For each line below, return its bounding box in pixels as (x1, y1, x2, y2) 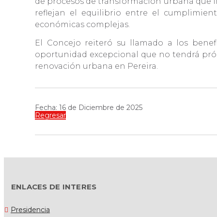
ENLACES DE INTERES (11, 182, 97, 192)
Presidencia (11, 205, 50, 215)
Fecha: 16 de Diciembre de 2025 (35, 103, 142, 112)
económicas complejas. (35, 20, 130, 30)
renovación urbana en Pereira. (35, 62, 160, 71)
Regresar (35, 111, 66, 120)
